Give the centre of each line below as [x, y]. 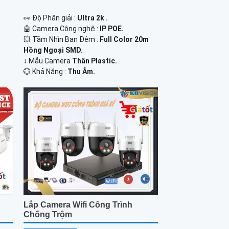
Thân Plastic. [94, 61]
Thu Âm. [81, 71]
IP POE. [111, 28]
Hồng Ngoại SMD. [53, 50]
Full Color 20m [124, 39]
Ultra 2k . [92, 18]
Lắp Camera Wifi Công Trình [78, 205]
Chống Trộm [48, 215]
